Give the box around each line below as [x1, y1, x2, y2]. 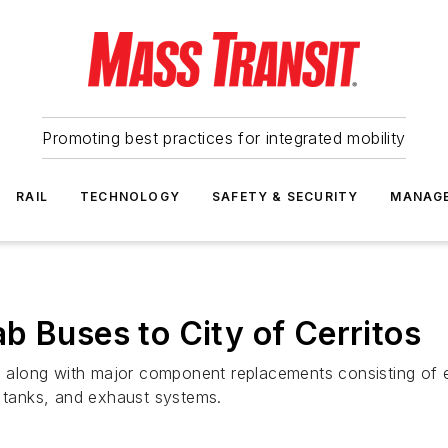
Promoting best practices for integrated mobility [42, 128, 406, 148]
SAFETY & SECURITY [212, 189, 359, 204]
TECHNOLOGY [80, 189, 180, 204]
